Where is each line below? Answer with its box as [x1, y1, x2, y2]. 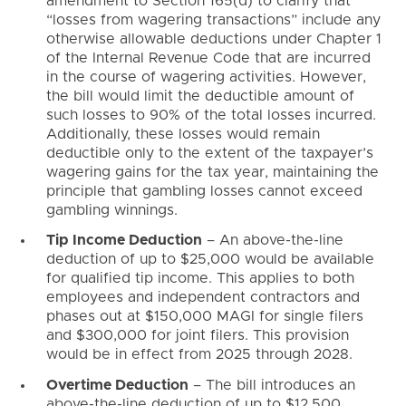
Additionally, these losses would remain [45, 126, 320, 141]
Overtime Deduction [45, 378, 188, 393]
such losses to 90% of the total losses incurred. [45, 107, 376, 122]
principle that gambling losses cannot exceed [45, 183, 362, 198]
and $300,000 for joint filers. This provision [45, 328, 349, 343]
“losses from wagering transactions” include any [45, 12, 381, 27]
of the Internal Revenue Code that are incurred [45, 50, 371, 65]
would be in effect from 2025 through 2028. [45, 347, 353, 362]
